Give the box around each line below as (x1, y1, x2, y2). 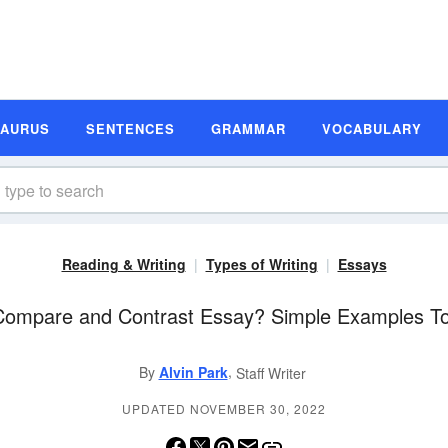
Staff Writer (235, 363, 306, 384)
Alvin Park (158, 362, 228, 382)
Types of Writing (205, 254, 318, 274)
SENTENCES (86, 118, 175, 138)
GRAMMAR (211, 118, 286, 138)
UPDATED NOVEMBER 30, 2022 (122, 400, 326, 418)
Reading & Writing (61, 254, 186, 274)
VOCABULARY (322, 118, 422, 138)
